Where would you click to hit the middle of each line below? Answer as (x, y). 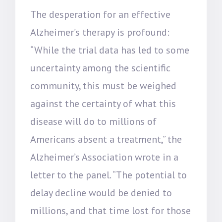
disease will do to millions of (94, 121)
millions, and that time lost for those (111, 211)
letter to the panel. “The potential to (109, 175)
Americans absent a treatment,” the (106, 139)
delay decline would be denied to (101, 193)
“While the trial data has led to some (110, 50)
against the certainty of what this (103, 104)
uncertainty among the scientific (101, 68)
